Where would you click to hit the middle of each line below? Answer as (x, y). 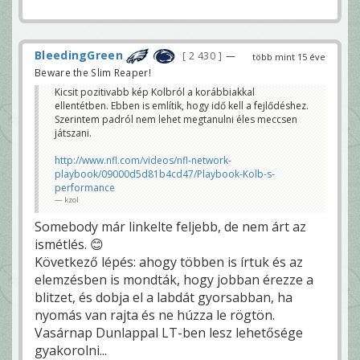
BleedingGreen (79, 55)
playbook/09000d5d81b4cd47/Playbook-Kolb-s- (165, 174)
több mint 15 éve (289, 56)
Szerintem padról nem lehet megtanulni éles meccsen (176, 119)
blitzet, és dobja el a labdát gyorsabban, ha (164, 297)
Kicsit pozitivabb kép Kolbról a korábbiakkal (155, 92)
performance (85, 187)
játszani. (73, 133)
